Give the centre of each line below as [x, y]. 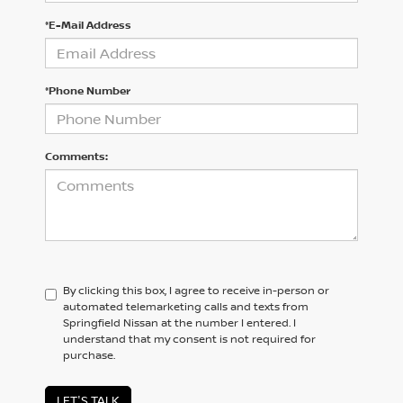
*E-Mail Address [88, 25]
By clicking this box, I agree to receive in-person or [196, 291]
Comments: [76, 157]
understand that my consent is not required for [189, 339]
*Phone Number [88, 91]
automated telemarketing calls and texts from [186, 307]
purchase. [89, 355]
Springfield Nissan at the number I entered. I [179, 323]
